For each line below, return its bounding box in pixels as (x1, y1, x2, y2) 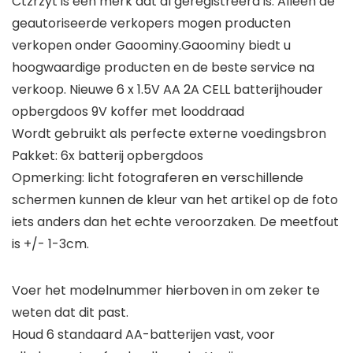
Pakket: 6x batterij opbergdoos (12, 147, 203, 165)
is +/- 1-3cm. (12, 235, 89, 254)
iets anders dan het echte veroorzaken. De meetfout (12, 213, 339, 232)
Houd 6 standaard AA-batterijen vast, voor (12, 325, 275, 344)
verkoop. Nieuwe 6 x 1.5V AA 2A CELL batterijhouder (12, 80, 323, 99)
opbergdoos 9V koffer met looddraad (12, 102, 244, 121)
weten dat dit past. (12, 303, 128, 322)
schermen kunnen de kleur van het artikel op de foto (12, 191, 338, 210)
